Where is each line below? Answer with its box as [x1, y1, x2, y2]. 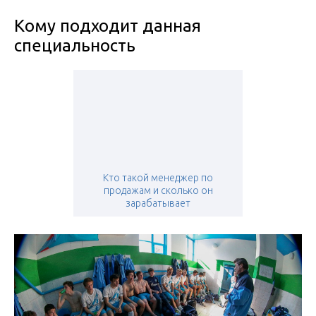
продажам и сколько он [103, 185, 213, 197]
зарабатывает [126, 197, 190, 209]
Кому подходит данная [14, 16, 201, 36]
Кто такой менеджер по [103, 172, 213, 184]
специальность [14, 36, 135, 56]
